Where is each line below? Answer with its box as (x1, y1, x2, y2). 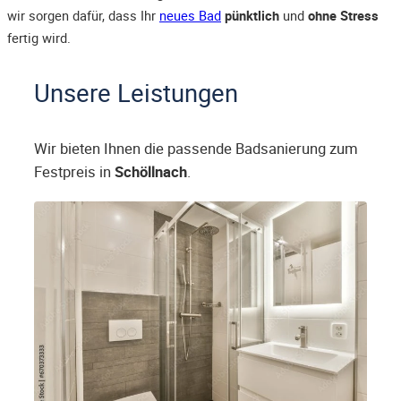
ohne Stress (308, 6, 379, 25)
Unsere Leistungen (34, 76, 238, 110)
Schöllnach (115, 162, 187, 183)
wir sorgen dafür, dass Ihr (7, 6, 159, 25)
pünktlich (225, 6, 279, 25)
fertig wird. (7, 29, 71, 47)
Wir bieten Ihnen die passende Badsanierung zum (34, 139, 358, 159)
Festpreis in (34, 162, 115, 183)
